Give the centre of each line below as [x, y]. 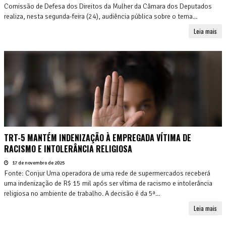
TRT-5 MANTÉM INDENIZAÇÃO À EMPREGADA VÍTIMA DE [98, 137]
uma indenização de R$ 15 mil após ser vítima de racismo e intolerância [108, 183]
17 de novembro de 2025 [38, 163]
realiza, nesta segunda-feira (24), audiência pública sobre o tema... [101, 16]
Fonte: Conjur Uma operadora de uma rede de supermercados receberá [107, 173]
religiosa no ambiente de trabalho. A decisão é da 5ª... [82, 193]
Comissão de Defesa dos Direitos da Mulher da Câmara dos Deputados [108, 6]
